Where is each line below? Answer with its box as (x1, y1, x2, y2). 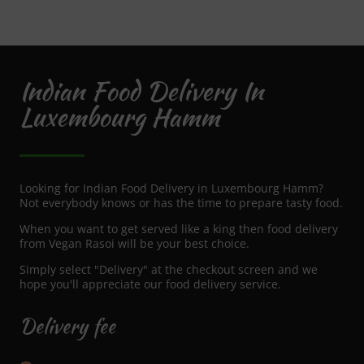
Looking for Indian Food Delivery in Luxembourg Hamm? (19, 180, 323, 197)
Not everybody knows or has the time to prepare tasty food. (19, 195, 343, 211)
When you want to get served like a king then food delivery (19, 221, 338, 237)
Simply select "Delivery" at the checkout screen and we (19, 262, 318, 278)
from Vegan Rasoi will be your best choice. (19, 236, 249, 252)
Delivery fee (19, 312, 115, 341)
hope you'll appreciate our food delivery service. (19, 276, 281, 292)
